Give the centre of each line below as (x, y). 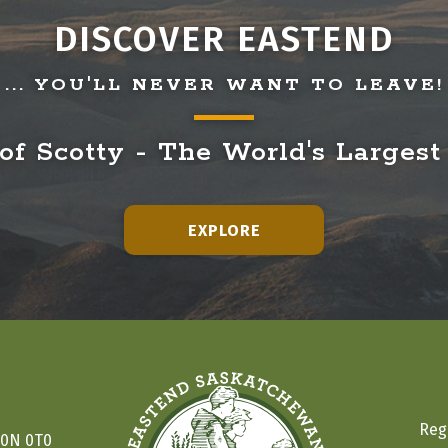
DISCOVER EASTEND (224, 39)
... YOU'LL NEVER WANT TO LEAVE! (224, 85)
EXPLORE (224, 230)
